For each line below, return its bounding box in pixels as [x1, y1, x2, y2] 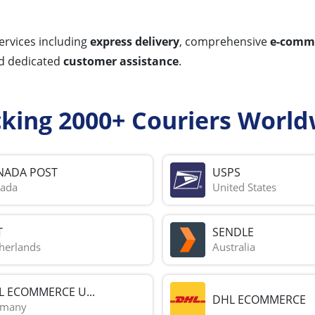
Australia [212, 240, 255, 255]
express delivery [90, 33, 179, 49]
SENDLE [212, 224, 254, 240]
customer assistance [63, 53, 179, 69]
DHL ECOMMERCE [212, 291, 306, 307]
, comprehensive [179, 33, 270, 49]
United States [212, 180, 276, 195]
